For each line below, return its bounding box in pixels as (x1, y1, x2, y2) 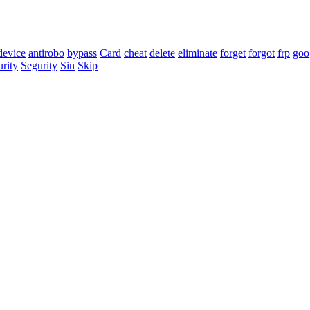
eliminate (178, 47, 217, 60)
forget (220, 47, 246, 60)
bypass (67, 47, 97, 60)
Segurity (21, 60, 57, 72)
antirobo (28, 47, 64, 60)
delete (149, 47, 175, 60)
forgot (248, 47, 275, 60)
